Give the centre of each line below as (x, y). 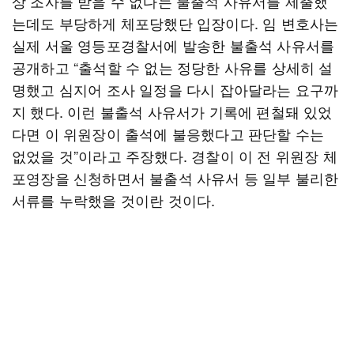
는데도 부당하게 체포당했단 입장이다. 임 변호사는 (175, 23)
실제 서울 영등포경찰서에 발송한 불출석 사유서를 (173, 45)
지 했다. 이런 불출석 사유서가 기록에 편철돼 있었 (172, 111)
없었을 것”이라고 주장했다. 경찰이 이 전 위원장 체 (175, 156)
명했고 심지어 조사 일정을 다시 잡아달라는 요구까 (175, 89)
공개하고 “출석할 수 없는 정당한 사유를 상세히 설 (173, 67)
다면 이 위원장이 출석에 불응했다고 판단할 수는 (168, 134)
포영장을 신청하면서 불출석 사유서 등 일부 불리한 (175, 178)
